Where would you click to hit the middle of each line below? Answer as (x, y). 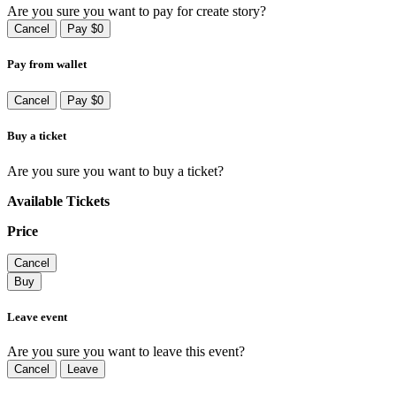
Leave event (37, 316)
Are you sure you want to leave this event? (126, 351)
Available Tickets (58, 201)
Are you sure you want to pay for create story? (137, 11)
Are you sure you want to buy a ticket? (115, 171)
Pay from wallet (47, 65)
